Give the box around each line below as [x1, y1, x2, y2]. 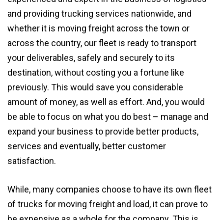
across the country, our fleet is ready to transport [7, 37, 196, 48]
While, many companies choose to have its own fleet [7, 184, 212, 194]
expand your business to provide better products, [7, 126, 198, 137]
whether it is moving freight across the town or [7, 23, 190, 33]
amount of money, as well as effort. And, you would [7, 96, 205, 107]
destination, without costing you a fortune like [7, 67, 184, 78]
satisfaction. [7, 155, 56, 166]
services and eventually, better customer [7, 140, 166, 151]
